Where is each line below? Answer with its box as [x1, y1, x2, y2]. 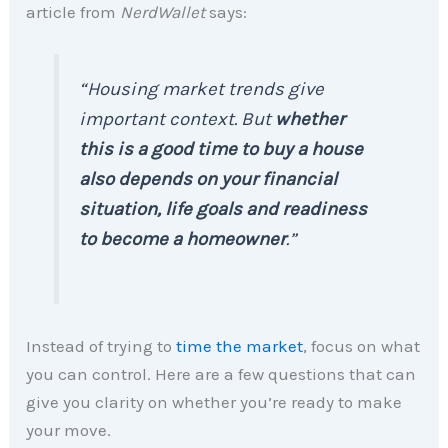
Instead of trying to [26, 335, 177, 356]
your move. [26, 419, 112, 440]
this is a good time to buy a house [79, 138, 364, 161]
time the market [176, 335, 304, 356]
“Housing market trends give [79, 78, 325, 101]
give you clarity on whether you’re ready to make [26, 391, 403, 412]
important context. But [79, 108, 272, 131]
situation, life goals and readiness [79, 198, 368, 221]
